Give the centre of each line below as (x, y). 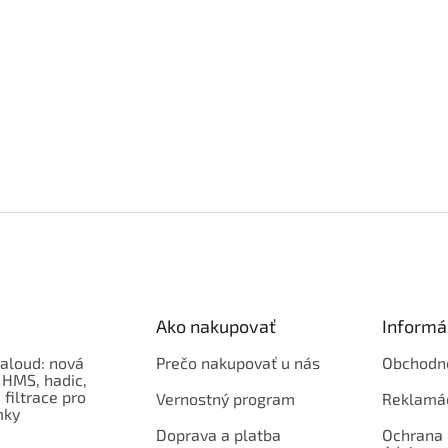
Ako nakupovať (215, 326)
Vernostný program (225, 398)
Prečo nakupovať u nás (237, 362)
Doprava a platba (218, 434)
